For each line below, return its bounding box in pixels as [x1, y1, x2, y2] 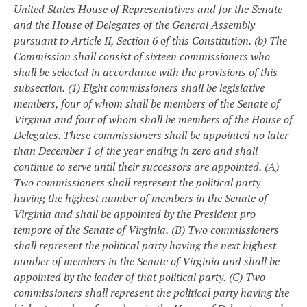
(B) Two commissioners [171, 221, 279, 237]
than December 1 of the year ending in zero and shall [14, 143, 258, 158]
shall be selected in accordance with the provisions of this [14, 64, 278, 79]
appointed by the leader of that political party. [14, 269, 226, 284]
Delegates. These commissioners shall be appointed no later [14, 127, 288, 143]
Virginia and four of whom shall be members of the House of [14, 111, 293, 127]
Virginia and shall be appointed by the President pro [14, 206, 256, 221]
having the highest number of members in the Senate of [14, 190, 267, 206]
